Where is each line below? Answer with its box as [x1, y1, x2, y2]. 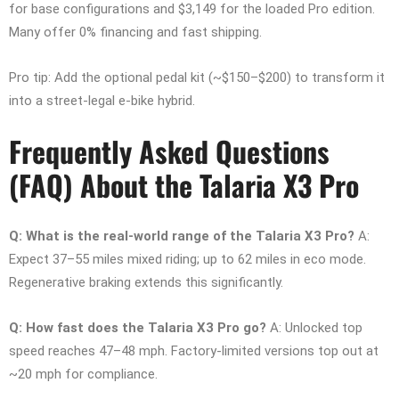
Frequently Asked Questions [9, 130, 330, 173]
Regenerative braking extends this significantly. [9, 274, 283, 291]
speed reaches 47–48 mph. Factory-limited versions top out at [9, 343, 379, 360]
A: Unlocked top [266, 320, 362, 337]
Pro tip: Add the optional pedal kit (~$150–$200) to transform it [9, 69, 385, 86]
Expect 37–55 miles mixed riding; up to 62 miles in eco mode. [9, 251, 366, 268]
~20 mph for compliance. [9, 366, 158, 383]
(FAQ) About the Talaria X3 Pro [9, 164, 359, 207]
